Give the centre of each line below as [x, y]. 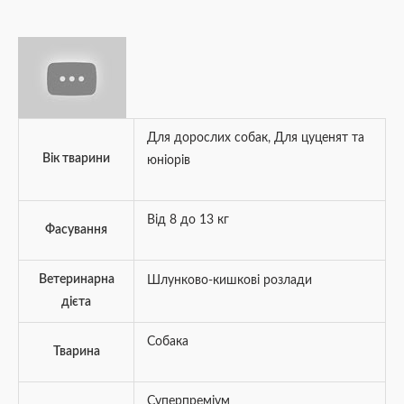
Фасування [76, 230]
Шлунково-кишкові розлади [229, 281]
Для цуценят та [319, 138]
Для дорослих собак [207, 138]
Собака [167, 342]
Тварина [76, 352]
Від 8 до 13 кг [188, 220]
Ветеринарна [76, 280]
